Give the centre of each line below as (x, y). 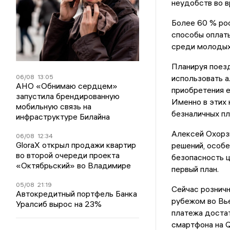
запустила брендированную (68, 96)
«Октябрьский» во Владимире (74, 165)
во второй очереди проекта (68, 155)
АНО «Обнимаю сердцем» (67, 85)
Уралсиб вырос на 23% (59, 204)
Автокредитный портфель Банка (77, 193)
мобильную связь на (54, 106)
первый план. (195, 169)
